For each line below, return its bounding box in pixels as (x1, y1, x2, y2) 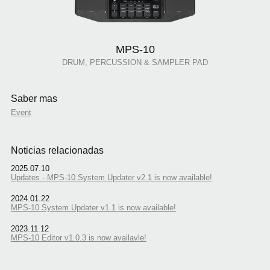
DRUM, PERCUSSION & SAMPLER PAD (62, 58, 208, 67)
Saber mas (10, 93, 57, 104)
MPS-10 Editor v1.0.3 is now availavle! (10, 233, 146, 242)
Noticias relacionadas (10, 145, 104, 156)
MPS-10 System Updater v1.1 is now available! (10, 202, 176, 212)
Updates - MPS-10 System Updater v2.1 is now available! (10, 172, 212, 182)
